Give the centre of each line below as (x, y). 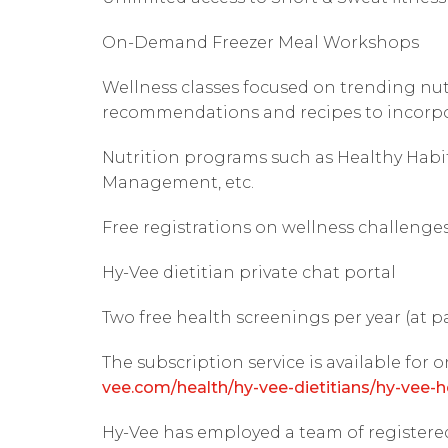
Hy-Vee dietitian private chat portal (249, 272)
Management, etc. (178, 182)
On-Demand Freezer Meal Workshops (260, 42)
